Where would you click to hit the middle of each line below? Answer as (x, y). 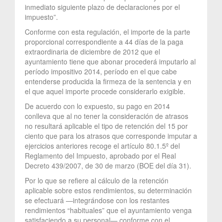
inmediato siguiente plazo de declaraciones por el (102, 7)
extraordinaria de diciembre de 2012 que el (92, 51)
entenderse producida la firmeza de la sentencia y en (108, 81)
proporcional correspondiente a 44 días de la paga (104, 41)
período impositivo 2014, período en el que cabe (101, 71)
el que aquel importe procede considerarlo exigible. (105, 91)
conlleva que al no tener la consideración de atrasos (107, 116)
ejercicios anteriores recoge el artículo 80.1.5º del (102, 145)
